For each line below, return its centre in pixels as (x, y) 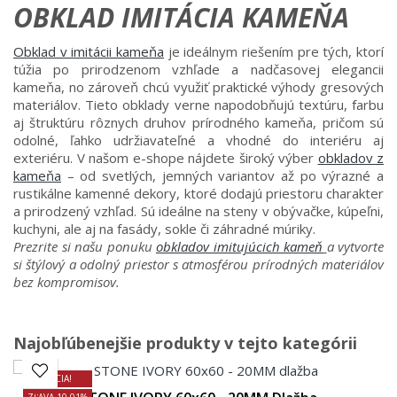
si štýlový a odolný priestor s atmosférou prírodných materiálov (198, 264)
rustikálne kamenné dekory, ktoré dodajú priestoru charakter (198, 193)
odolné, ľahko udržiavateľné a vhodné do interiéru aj (198, 140)
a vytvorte (355, 246)
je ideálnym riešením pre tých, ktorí (274, 51)
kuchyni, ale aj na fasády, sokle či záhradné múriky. (164, 228)
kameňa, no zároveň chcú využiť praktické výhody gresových (198, 86)
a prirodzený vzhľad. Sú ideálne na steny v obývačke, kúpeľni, (198, 210)
